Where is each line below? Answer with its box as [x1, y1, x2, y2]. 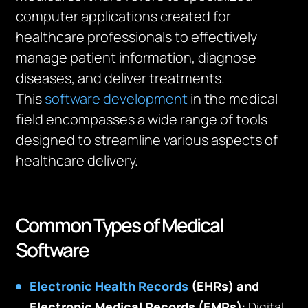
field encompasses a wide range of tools [16, 110, 268, 129]
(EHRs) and [188, 278, 260, 294]
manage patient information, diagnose [16, 48, 257, 67]
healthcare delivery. [16, 151, 139, 170]
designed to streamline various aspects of [16, 131, 278, 149]
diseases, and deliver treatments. [16, 69, 225, 87]
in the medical [188, 89, 278, 108]
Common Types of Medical [16, 212, 223, 238]
